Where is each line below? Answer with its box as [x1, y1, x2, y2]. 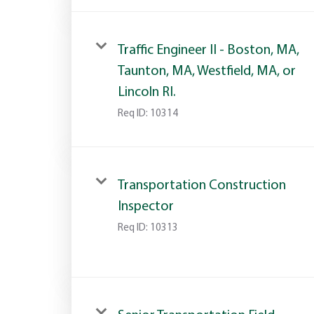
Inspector [118, 199, 174, 214]
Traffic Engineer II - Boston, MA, [118, 43, 299, 57]
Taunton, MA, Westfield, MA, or [118, 64, 296, 78]
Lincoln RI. [118, 85, 175, 100]
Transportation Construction [118, 178, 286, 193]
